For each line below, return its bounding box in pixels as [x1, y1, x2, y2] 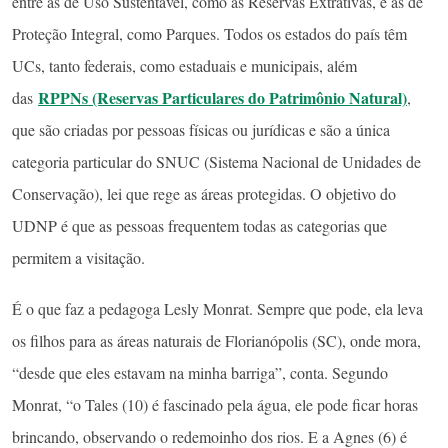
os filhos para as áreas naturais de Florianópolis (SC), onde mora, [12, 329, 421, 351]
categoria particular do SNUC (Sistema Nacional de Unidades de [12, 150, 421, 172]
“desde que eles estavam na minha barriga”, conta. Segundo [12, 361, 388, 383]
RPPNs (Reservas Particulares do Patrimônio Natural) [38, 85, 407, 109]
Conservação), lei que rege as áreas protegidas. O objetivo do [12, 182, 396, 204]
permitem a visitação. [12, 246, 145, 268]
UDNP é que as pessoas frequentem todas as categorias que [12, 214, 387, 236]
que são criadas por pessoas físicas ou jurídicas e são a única [12, 118, 390, 140]
